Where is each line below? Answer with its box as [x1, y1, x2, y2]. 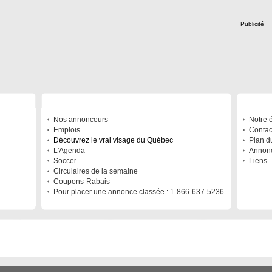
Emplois [53, 126, 80, 134]
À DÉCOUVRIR [49, 97, 100, 105]
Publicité [240, 21, 264, 27]
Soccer [53, 157, 76, 165]
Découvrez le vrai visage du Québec [53, 136, 173, 144]
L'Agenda [53, 146, 85, 155]
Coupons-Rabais [53, 177, 110, 186]
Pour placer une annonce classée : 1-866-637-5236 [53, 188, 224, 196]
